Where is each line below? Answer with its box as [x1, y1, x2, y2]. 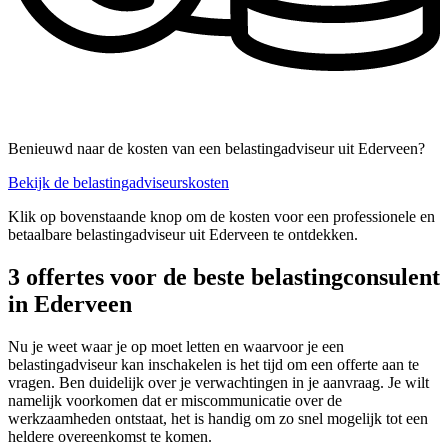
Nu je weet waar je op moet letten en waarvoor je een [8, 338, 344, 356]
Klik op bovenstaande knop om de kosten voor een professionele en [8, 208, 435, 226]
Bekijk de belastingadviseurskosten [8, 174, 229, 192]
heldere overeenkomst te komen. [8, 428, 212, 446]
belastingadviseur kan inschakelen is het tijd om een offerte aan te [8, 356, 419, 374]
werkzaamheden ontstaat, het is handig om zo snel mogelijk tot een [8, 410, 428, 428]
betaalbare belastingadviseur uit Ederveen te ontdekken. [8, 226, 358, 244]
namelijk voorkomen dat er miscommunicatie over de [8, 392, 342, 410]
